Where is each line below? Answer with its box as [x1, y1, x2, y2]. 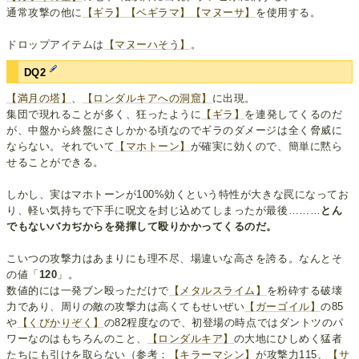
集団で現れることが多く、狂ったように [6, 108, 202, 121]
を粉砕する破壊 [266, 284, 343, 297]
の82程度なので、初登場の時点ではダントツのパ [103, 317, 344, 329]
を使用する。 [255, 6, 321, 19]
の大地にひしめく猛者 [233, 333, 343, 345]
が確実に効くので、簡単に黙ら [190, 140, 343, 153]
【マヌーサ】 [190, 6, 256, 19]
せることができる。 [6, 156, 104, 169]
